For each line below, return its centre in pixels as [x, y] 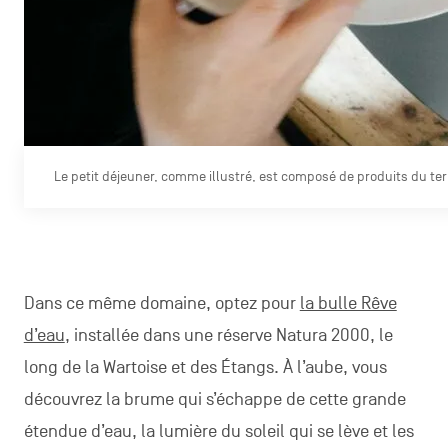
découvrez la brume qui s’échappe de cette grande [214, 399]
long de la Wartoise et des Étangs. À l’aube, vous [205, 367]
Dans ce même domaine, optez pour [161, 303]
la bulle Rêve [348, 303]
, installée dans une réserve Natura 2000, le [228, 335]
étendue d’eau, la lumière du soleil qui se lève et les [218, 431]
